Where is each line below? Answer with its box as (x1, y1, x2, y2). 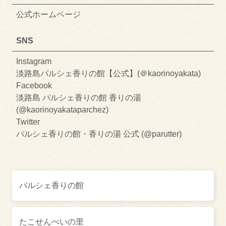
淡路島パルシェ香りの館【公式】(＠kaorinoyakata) (16, 69, 201, 78)
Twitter (16, 118, 40, 127)
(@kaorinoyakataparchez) (16, 105, 108, 115)
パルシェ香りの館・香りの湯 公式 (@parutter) (16, 130, 182, 139)
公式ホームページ (16, 10, 81, 19)
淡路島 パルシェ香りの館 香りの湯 (16, 93, 141, 102)
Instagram (16, 57, 51, 66)
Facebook (16, 81, 52, 90)
